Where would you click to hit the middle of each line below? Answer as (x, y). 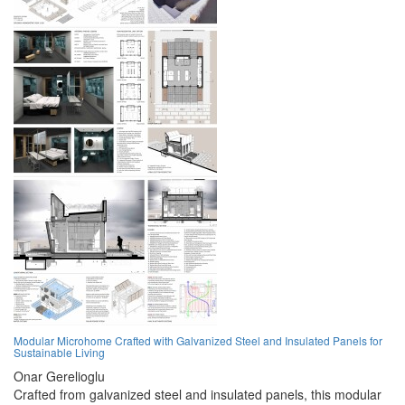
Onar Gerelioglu (59, 377)
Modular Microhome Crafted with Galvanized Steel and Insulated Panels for (198, 341)
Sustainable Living (59, 353)
